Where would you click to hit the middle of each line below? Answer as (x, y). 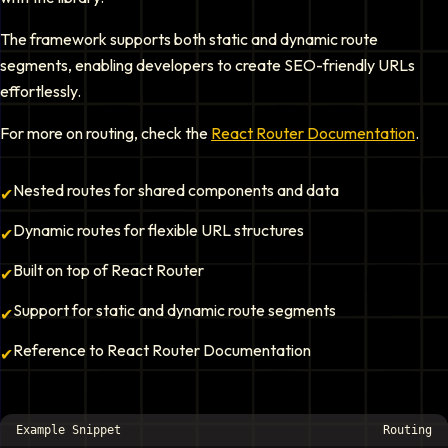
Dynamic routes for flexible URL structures (158, 230)
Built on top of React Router (108, 270)
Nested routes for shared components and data (176, 190)
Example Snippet (68, 430)
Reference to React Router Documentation (162, 350)
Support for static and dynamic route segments (174, 310)
